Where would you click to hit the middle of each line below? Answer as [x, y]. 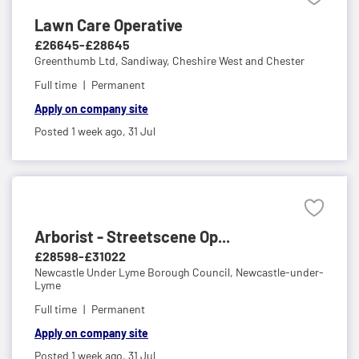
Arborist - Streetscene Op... [132, 236]
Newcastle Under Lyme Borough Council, [135, 272]
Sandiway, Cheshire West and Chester [213, 60]
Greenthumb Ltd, [78, 60]
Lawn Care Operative [109, 24]
